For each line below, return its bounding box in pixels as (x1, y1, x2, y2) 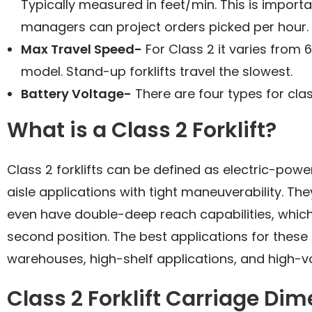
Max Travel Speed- (21, 40, 142, 58)
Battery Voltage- (21, 84, 132, 102)
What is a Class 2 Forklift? (7, 115, 276, 145)
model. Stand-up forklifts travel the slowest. (21, 62, 296, 80)
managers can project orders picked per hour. (21, 17, 309, 36)
